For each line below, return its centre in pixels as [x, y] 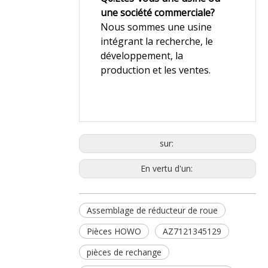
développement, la [142, 56]
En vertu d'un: [167, 168]
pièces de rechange [124, 252]
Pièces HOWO [114, 231]
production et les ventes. [156, 70]
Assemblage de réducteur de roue [152, 210]
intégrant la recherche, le [157, 41]
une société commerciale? [158, 13]
